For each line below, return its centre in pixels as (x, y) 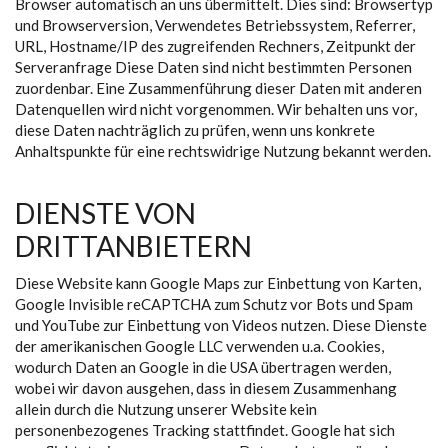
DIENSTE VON (105, 213)
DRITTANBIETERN (133, 246)
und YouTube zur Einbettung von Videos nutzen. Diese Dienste (221, 325)
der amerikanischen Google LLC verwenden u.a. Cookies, (199, 346)
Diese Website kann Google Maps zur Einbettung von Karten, (218, 283)
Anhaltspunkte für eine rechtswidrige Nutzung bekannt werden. (223, 151)
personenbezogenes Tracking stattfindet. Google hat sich (205, 430)
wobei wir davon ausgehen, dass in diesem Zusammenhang (206, 388)
